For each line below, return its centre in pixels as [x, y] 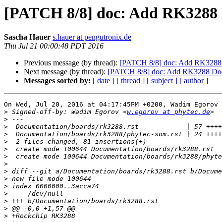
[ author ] [194, 81]
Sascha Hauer [27, 37]
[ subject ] [162, 81]
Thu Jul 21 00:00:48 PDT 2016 [54, 46]
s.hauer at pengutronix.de [92, 37]
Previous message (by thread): [72, 63]
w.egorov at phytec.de [168, 112]
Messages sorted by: [57, 81]
